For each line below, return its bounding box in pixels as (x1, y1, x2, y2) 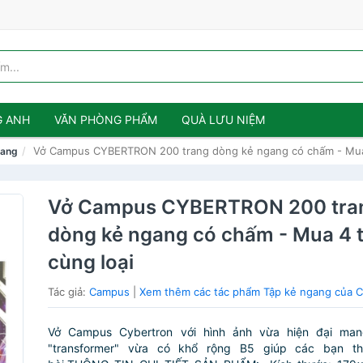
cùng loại (48, 250, 135, 274)
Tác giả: (48, 285, 90, 298)
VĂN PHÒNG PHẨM (54, 113, 157, 126)
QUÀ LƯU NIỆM (181, 113, 265, 126)
